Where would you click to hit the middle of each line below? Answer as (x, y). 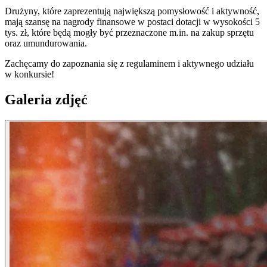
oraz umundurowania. (46, 44)
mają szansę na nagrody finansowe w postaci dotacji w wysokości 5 (132, 22)
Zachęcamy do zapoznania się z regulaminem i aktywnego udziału (129, 64)
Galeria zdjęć (46, 100)
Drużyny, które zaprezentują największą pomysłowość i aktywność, (132, 11)
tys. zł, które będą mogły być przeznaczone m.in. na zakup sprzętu (129, 33)
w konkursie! (30, 74)
